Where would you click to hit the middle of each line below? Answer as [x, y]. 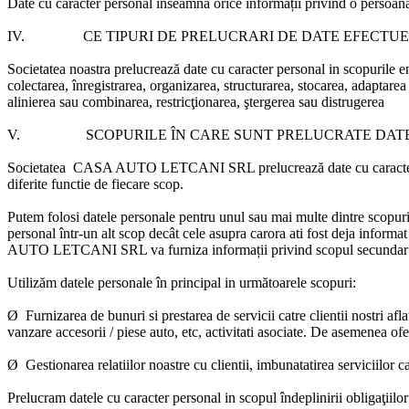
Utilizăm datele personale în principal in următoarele [157, 283]
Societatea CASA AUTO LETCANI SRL [131, 168]
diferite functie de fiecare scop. [97, 184]
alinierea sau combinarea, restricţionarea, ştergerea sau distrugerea [196, 102]
